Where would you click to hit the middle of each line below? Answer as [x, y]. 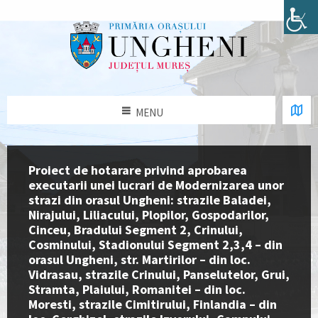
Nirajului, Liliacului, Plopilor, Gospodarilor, [149, 215]
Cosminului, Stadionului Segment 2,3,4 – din [155, 245]
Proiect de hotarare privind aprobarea [138, 170]
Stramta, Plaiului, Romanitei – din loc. [137, 290]
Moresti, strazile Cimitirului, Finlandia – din [153, 305]
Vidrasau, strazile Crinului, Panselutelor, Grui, [159, 275]
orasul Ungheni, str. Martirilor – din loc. [139, 260]
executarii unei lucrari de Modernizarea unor [156, 185]
